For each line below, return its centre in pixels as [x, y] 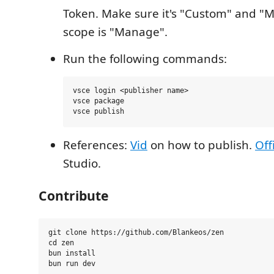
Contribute [74, 195]
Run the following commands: [145, 58]
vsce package [98, 101]
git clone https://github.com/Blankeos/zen [136, 233]
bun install [72, 254]
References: [97, 145]
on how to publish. [201, 145]
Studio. [82, 163]
